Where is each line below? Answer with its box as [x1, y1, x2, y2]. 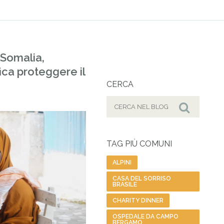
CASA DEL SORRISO [112, 175, 171, 182]
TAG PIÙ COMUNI [106, 139, 172, 149]
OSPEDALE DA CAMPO [112, 213, 179, 220]
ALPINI [112, 159, 132, 166]
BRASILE [112, 181, 137, 188]
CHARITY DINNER [112, 197, 164, 204]
